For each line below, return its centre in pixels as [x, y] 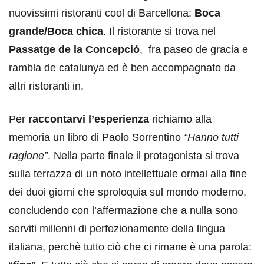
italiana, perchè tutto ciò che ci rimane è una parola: [130, 247]
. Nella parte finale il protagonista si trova [143, 155]
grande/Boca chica [56, 31]
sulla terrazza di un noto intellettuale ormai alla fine [128, 174]
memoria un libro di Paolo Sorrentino [96, 137]
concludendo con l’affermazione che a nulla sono [123, 210]
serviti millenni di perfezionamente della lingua [117, 228]
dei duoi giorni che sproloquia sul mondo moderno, [128, 192]
